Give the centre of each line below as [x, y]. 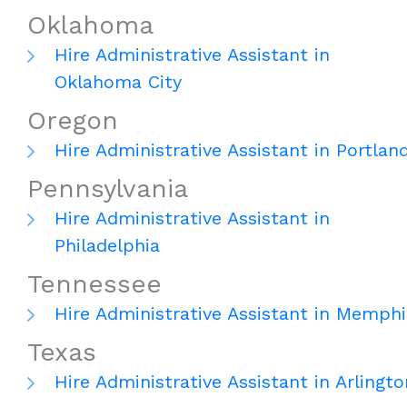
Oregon [73, 121]
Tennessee [94, 284]
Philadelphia [107, 246]
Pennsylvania [108, 189]
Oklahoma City [118, 82]
